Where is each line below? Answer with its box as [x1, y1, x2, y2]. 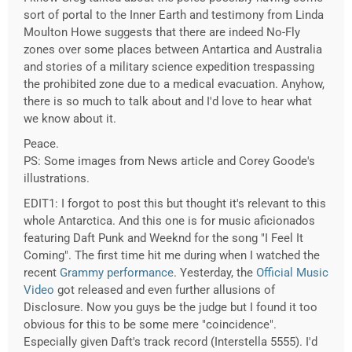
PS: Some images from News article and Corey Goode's [24, 154, 315, 169]
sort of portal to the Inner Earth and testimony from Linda [24, 8, 324, 23]
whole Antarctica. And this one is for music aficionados [24, 214, 315, 229]
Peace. [24, 137, 59, 152]
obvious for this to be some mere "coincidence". [24, 317, 277, 332]
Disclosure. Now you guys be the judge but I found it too [24, 300, 317, 315]
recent [24, 266, 60, 280]
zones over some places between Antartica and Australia [24, 42, 322, 57]
